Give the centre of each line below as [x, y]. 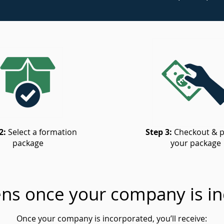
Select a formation [42, 132]
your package [196, 143]
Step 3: [160, 132]
